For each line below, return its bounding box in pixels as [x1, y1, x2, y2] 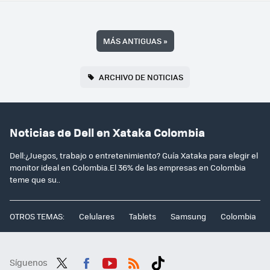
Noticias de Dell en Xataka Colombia [10, 124, 205, 140]
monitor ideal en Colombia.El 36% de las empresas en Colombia [10, 162, 246, 174]
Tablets [129, 210, 156, 222]
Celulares [79, 210, 115, 222]
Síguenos [10, 256, 48, 269]
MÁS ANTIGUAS [102, 35, 163, 47]
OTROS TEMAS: [10, 210, 64, 222]
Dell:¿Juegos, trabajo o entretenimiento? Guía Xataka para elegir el [10, 149, 258, 162]
